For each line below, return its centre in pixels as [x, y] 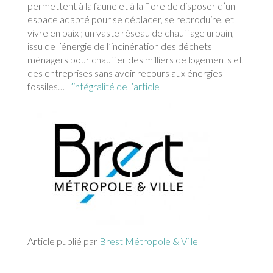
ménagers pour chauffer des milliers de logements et [135, 60]
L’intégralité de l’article [112, 87]
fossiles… [46, 87]
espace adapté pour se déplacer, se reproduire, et [130, 19]
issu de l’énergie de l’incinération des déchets [119, 46]
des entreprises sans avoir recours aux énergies [125, 73]
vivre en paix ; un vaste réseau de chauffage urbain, [130, 33]
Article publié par [63, 241]
